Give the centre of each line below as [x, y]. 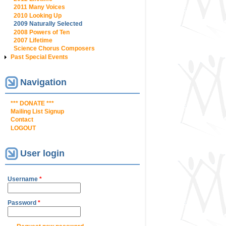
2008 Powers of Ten [42, 32]
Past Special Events [39, 57]
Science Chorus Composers [54, 49]
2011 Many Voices [39, 7]
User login [42, 153]
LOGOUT [23, 128]
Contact [22, 120]
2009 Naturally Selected [48, 24]
